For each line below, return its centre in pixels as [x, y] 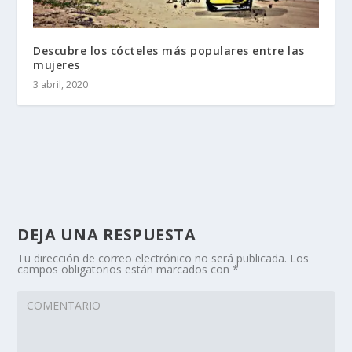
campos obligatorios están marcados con [125, 269]
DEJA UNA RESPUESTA [107, 234]
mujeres [57, 64]
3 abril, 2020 [61, 84]
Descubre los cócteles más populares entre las [169, 50]
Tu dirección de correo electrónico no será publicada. [152, 258]
